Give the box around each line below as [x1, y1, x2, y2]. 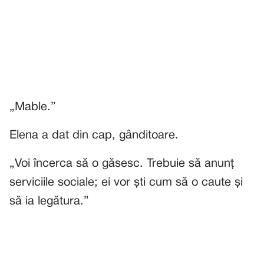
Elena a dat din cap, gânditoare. [9, 130, 179, 141]
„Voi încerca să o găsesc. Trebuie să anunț [9, 159, 234, 169]
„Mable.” [9, 102, 56, 113]
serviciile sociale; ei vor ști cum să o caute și [9, 177, 243, 188]
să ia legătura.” [9, 196, 89, 207]
